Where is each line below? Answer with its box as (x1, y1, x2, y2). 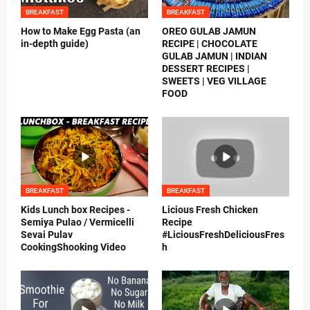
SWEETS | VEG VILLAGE (162, 75, 266, 86)
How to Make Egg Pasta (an (21, 25, 140, 37)
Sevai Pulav (21, 228, 73, 240)
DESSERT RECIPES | (162, 62, 250, 74)
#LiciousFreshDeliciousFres (162, 228, 284, 240)
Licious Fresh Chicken (162, 203, 258, 215)
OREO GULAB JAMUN (162, 25, 256, 37)
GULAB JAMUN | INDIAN (162, 50, 267, 62)
